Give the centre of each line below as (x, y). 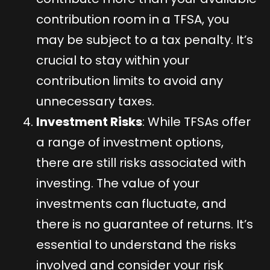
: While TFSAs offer (196, 121)
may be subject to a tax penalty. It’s (145, 39)
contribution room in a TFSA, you (133, 19)
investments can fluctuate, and (131, 203)
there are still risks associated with (141, 162)
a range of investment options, (130, 142)
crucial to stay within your (113, 60)
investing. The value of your (118, 183)
